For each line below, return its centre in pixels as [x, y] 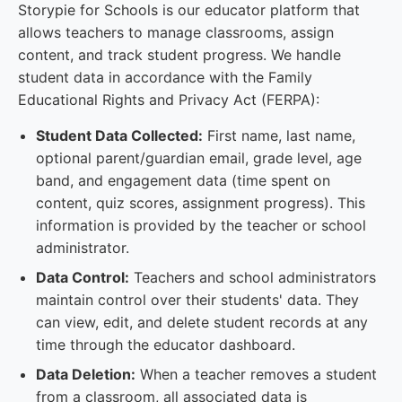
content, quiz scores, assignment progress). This [201, 203]
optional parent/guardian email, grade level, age [199, 158]
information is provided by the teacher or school [201, 225]
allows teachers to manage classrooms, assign [176, 32]
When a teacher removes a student [256, 374]
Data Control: [83, 277]
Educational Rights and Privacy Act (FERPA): [169, 100]
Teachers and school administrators [253, 277]
